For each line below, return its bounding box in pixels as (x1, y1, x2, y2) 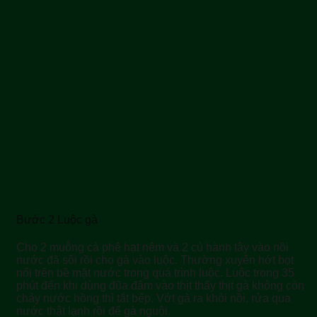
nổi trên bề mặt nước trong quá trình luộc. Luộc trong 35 (16, 266, 294, 279)
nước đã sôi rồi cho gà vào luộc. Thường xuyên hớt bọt (16, 253, 294, 266)
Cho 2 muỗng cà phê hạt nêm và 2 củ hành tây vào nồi (16, 241, 289, 253)
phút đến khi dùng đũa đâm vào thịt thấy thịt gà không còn (16, 279, 304, 292)
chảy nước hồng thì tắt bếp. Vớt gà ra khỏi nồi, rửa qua (16, 292, 291, 304)
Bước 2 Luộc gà (16, 213, 98, 226)
